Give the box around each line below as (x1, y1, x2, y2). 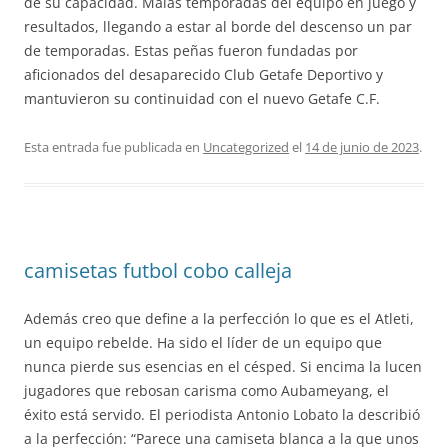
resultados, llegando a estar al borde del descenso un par (24, 17, 412, 36)
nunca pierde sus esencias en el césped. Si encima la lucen (24, 357, 422, 376)
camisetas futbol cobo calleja (24, 257, 292, 284)
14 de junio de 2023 (305, 138, 419, 156)
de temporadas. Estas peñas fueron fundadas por (24, 41, 358, 60)
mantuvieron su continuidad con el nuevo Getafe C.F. (24, 89, 380, 108)
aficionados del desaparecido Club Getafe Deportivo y (24, 65, 383, 84)
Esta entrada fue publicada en (24, 138, 203, 156)
